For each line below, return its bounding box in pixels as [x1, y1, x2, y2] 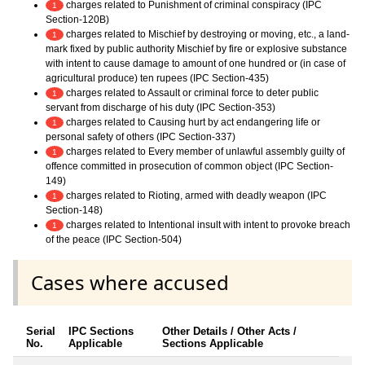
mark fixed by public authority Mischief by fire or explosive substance [46, 42, 347, 55]
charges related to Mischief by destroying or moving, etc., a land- [64, 28, 350, 40]
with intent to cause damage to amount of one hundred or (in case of [46, 57, 345, 69]
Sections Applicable [162, 337, 263, 350]
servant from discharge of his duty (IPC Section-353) [46, 101, 275, 113]
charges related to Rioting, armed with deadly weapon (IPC [64, 189, 327, 201]
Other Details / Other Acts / [162, 325, 297, 338]
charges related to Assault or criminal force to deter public [64, 86, 319, 99]
